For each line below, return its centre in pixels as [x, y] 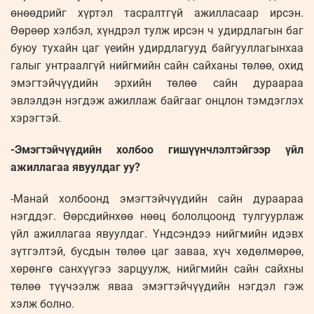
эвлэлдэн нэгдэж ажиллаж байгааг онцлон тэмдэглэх [157, 101]
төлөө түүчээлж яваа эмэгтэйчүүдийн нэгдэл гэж [157, 287]
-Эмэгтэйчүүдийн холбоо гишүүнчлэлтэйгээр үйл [157, 150]
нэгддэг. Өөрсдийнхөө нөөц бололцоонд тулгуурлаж [157, 217]
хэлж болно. [42, 304]
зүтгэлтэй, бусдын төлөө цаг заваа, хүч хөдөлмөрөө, [157, 252]
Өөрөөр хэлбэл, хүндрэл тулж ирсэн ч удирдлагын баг [157, 31]
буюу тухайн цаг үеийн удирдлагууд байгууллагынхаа [157, 48]
